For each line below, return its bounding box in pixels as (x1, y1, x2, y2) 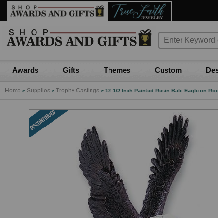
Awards (12, 66, 38, 74)
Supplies (27, 87, 50, 94)
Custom (155, 66, 182, 74)
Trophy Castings (56, 87, 99, 94)
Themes (104, 66, 130, 74)
